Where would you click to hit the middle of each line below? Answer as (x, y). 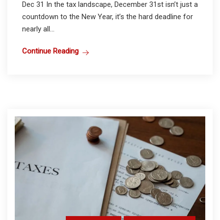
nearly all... (38, 29)
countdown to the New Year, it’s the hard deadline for (108, 16)
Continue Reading (50, 51)
